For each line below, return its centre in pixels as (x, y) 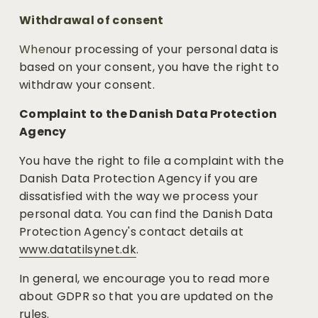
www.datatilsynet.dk (77, 250)
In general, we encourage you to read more (144, 279)
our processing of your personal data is (166, 50)
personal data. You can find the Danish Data (146, 214)
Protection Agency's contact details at (131, 232)
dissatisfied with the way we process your (138, 197)
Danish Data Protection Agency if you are (138, 179)
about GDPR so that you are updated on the (146, 297)
